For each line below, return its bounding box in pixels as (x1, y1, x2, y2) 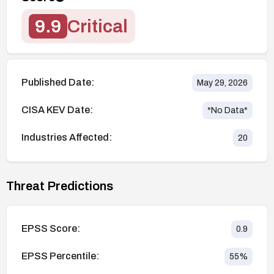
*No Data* (207, 105, 248, 115)
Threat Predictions (6, 179, 113, 193)
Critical (67, 16, 128, 36)
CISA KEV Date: (21, 105, 93, 116)
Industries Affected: (21, 132, 112, 143)
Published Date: (21, 77, 94, 88)
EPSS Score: (21, 223, 80, 234)
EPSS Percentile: (21, 251, 99, 262)
